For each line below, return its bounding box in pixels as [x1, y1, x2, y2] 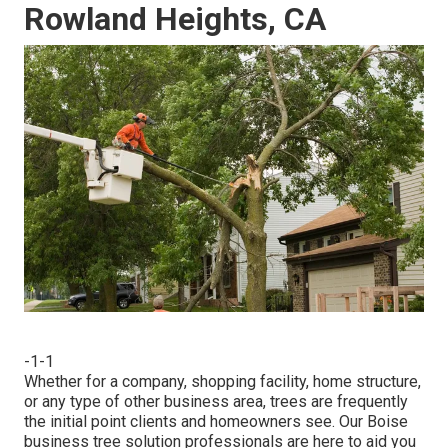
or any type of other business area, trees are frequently [24, 392, 408, 412]
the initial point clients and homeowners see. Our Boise [24, 412, 408, 432]
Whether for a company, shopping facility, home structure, [24, 372, 421, 392]
